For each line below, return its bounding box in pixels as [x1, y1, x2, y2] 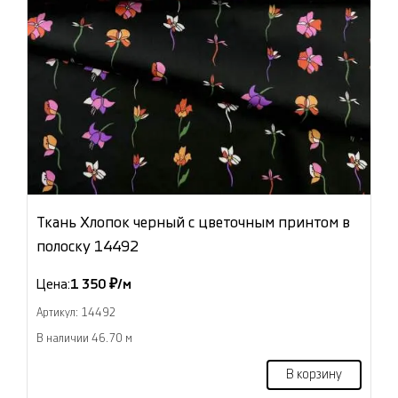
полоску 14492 [36, 239, 139, 254]
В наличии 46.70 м [36, 333, 132, 344]
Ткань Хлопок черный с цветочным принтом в [36, 215, 350, 230]
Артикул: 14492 [36, 307, 116, 318]
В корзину [286, 369, 342, 381]
